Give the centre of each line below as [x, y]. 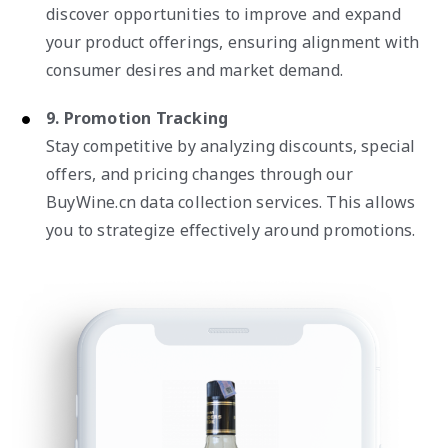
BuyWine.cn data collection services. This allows [231, 201]
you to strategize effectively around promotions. [231, 229]
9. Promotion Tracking [137, 117]
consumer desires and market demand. [194, 69]
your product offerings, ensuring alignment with [233, 41]
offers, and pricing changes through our [199, 173]
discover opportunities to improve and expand [223, 13]
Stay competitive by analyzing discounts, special [231, 145]
